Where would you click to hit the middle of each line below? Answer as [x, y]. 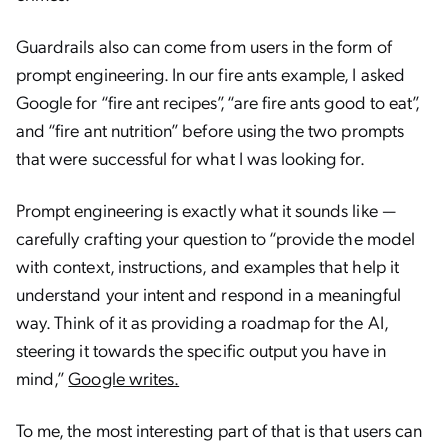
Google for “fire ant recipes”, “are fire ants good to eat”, [218, 101]
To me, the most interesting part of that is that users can [219, 429]
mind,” [42, 377]
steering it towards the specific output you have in [201, 349]
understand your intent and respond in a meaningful [208, 293]
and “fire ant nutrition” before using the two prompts [210, 129]
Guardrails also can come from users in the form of [204, 45]
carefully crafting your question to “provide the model [215, 237]
